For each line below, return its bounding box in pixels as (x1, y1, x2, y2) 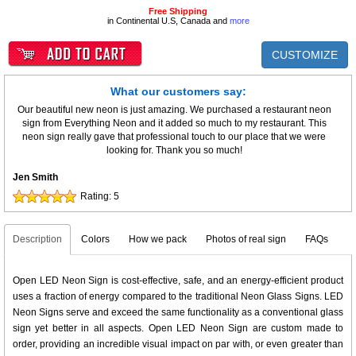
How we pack (129, 234, 187, 245)
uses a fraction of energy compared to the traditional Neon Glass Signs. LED (13, 291, 343, 302)
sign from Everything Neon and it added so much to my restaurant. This (21, 118, 327, 129)
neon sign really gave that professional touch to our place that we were (22, 131, 326, 142)
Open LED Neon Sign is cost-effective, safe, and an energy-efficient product (13, 275, 343, 286)
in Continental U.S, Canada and (106, 16, 230, 25)
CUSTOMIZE (272, 48, 338, 61)
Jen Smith (13, 172, 58, 183)
